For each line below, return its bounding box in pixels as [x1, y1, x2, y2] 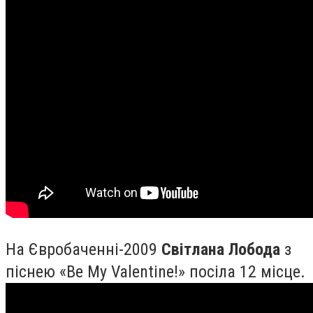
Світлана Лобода [161, 240, 280, 260]
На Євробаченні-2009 [6, 240, 161, 260]
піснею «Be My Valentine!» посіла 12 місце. [6, 262, 305, 282]
